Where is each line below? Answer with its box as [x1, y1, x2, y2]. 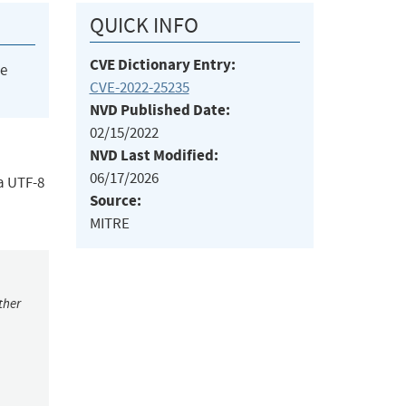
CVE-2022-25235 [89, 78, 189, 98]
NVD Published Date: [89, 100, 230, 121]
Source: [89, 190, 141, 212]
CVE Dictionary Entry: [89, 54, 236, 76]
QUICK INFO [89, 12, 198, 40]
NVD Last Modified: [89, 145, 218, 167]
